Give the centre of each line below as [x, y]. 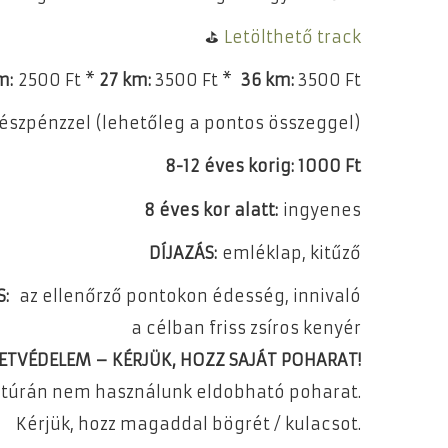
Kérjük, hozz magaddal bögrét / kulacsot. [188, 423]
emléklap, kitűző [289, 252]
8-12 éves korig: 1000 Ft [260, 166]
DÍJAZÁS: [180, 252]
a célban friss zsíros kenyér [246, 327]
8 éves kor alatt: [211, 209]
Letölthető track [292, 36]
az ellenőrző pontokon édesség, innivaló [187, 295]
